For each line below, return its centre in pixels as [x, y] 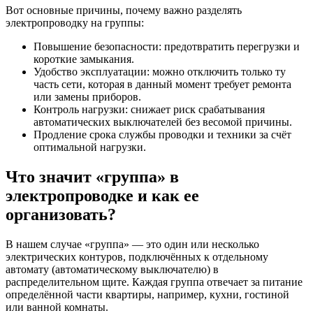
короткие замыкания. [84, 59]
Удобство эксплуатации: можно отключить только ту [160, 72]
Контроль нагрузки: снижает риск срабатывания [149, 109]
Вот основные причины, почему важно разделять [124, 10]
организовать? [61, 214]
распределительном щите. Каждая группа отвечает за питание [154, 282]
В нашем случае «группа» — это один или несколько [132, 244]
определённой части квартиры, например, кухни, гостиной [147, 294]
